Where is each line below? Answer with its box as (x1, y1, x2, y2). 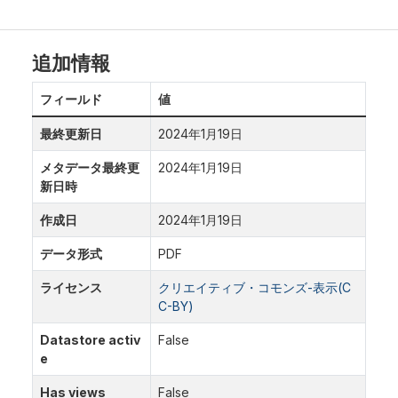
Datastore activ (40, 332, 140, 347)
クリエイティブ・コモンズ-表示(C (158, 280, 351, 295)
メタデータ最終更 (40, 160, 139, 175)
